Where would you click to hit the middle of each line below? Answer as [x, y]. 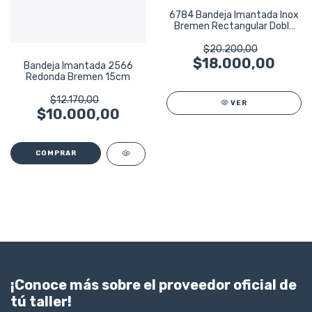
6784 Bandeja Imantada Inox [234, 15]
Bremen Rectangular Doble [234, 26]
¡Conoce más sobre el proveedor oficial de [154, 284]
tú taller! [41, 301]
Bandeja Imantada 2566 [78, 65]
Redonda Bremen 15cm [78, 77]
